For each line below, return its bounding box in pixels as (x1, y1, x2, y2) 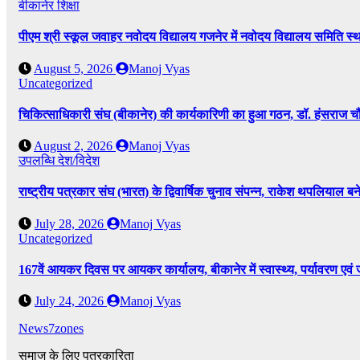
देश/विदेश (58, 153, 100, 168)
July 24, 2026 (35, 294, 107, 309)
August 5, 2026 (34, 61, 116, 76)
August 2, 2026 (34, 139, 116, 153)
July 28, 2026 (35, 216, 107, 231)
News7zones (18, 321, 84, 336)
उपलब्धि (18, 153, 58, 168)
